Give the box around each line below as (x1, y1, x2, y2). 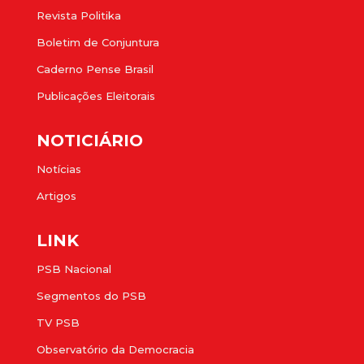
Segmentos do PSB (37, 289, 146, 303)
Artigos (37, 189, 76, 203)
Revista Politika (37, 9, 121, 23)
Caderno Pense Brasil (37, 63, 154, 76)
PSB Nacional (37, 262, 111, 276)
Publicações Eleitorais (37, 89, 155, 103)
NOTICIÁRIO (37, 131, 143, 151)
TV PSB (37, 316, 80, 330)
